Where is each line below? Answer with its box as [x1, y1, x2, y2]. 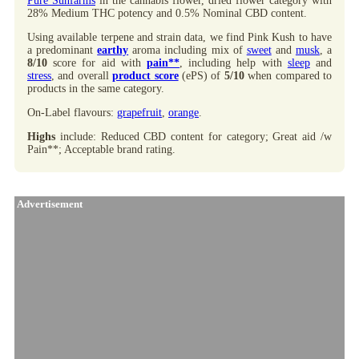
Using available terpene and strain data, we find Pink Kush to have [27, 31, 332, 44]
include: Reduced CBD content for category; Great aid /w [55, 131, 332, 143]
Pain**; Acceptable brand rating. [27, 143, 175, 156]
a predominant [27, 44, 98, 57]
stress [27, 70, 51, 83]
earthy [97, 44, 129, 57]
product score [112, 70, 179, 83]
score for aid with [47, 57, 147, 70]
